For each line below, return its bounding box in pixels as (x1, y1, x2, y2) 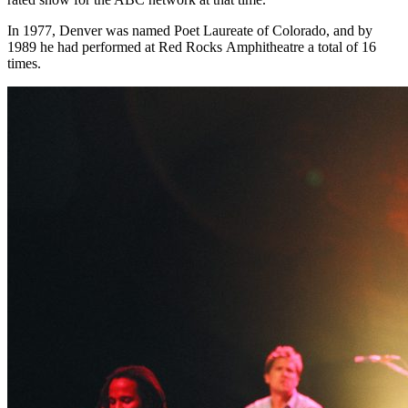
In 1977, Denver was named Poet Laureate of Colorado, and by (7, 23, 372, 39)
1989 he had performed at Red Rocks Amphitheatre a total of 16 (7, 39, 376, 56)
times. (7, 56, 41, 72)
